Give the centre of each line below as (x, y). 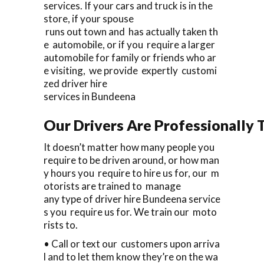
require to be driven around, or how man (131, 160)
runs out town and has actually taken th (131, 31)
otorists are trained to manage (112, 186)
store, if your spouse (89, 18)
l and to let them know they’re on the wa (131, 256)
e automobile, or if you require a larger (131, 44)
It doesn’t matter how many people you (131, 147)
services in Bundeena (90, 96)
